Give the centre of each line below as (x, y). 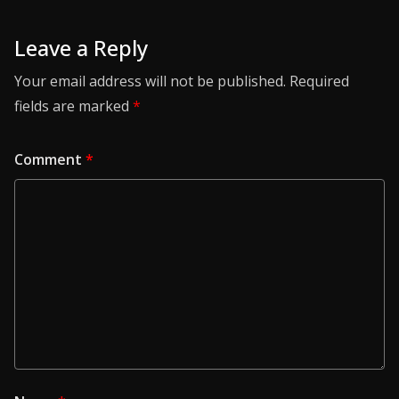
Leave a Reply (81, 47)
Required (319, 81)
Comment (50, 159)
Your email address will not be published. (150, 81)
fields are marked (73, 106)
